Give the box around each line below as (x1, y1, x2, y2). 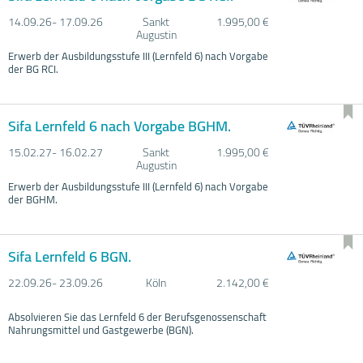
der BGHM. (8, 189, 58, 209)
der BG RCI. (8, 58, 58, 79)
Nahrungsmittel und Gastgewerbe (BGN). (8, 319, 194, 340)
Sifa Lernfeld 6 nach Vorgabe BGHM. (8, 112, 231, 139)
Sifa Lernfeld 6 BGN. (8, 242, 131, 270)
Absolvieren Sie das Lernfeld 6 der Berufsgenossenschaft (8, 306, 267, 327)
